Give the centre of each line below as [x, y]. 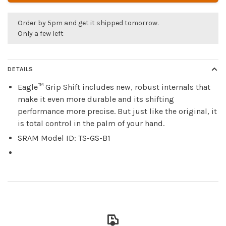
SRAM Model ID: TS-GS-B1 [64, 138]
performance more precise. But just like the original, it [117, 111]
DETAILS [20, 69]
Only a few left [41, 33]
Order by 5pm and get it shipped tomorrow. [88, 23]
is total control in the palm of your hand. [91, 123]
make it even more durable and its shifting [96, 99]
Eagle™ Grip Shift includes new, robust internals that [114, 87]
